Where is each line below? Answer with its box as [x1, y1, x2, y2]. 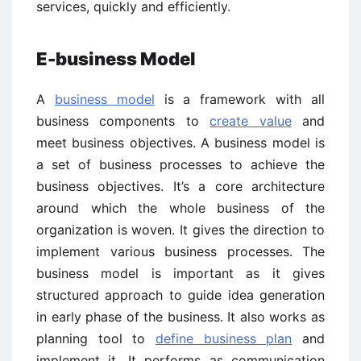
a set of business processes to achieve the [36, 156, 325, 172]
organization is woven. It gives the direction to [36, 222, 325, 238]
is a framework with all [154, 91, 326, 107]
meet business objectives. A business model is [36, 135, 325, 151]
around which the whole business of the [36, 200, 325, 216]
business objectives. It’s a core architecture [36, 178, 325, 194]
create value [210, 113, 292, 129]
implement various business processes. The [36, 243, 325, 259]
